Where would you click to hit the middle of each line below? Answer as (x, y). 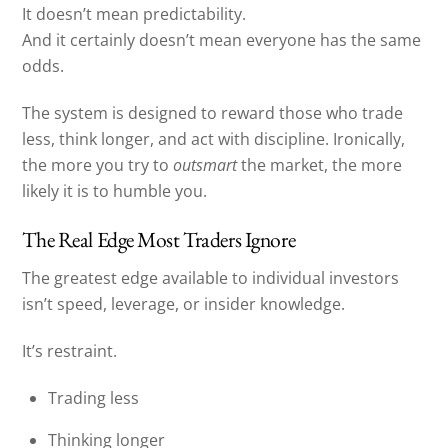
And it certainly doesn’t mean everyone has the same (222, 39)
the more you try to (98, 164)
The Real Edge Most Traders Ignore (159, 239)
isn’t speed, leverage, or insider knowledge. (184, 304)
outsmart (205, 164)
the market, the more (320, 164)
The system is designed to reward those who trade (213, 112)
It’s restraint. (70, 350)
